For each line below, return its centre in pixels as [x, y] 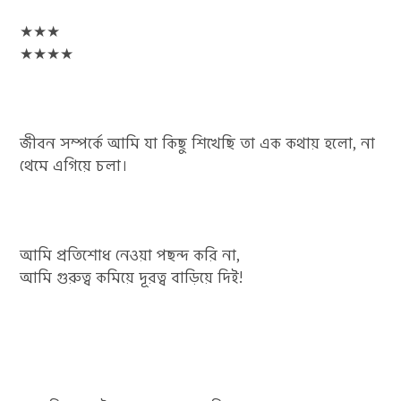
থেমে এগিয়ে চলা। [74, 166]
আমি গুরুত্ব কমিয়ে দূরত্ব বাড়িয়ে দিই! [132, 278]
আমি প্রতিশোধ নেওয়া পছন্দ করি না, [130, 256]
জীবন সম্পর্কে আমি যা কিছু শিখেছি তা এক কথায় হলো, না [198, 144]
